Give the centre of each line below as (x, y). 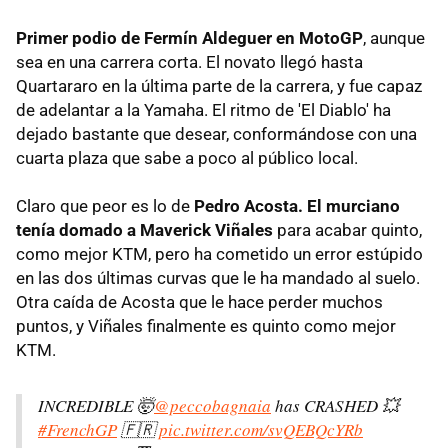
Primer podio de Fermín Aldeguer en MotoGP (189, 38)
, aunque (394, 38)
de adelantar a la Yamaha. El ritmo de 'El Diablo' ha (203, 110)
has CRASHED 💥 (335, 406)
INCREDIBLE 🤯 (96, 406)
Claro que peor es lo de (105, 206)
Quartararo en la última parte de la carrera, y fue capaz (219, 86)
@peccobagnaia (212, 406)
